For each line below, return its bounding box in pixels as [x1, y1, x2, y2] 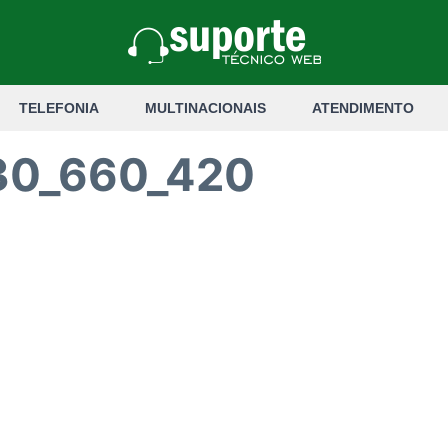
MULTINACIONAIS [144, 100, 266, 116]
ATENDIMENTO [311, 100, 414, 116]
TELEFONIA [18, 100, 99, 116]
